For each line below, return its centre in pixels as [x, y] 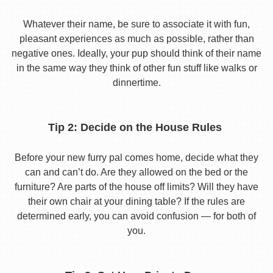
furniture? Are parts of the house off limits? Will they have [136, 187]
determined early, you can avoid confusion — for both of [136, 216]
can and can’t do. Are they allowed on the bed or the [136, 172]
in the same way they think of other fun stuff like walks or [136, 68]
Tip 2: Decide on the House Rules [136, 127]
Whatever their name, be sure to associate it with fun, [136, 24]
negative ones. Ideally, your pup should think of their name [136, 53]
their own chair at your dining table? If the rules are [136, 201]
